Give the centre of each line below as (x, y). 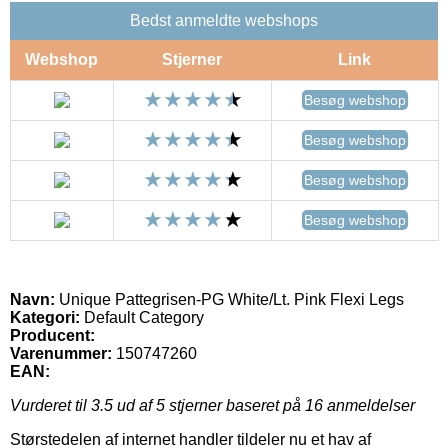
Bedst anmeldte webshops (224, 20)
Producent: (52, 335)
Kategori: (45, 317)
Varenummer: (61, 353)
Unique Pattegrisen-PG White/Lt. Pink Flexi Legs (229, 299)
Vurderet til (50, 405)
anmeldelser (369, 405)
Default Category (142, 317)
